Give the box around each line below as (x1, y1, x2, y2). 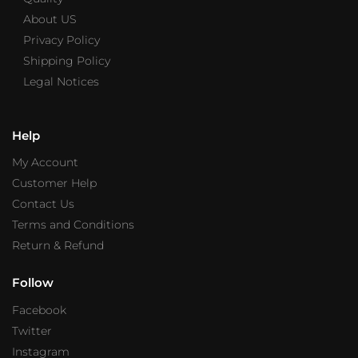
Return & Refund (12, 238, 104, 253)
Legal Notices (23, 74, 99, 89)
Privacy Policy (23, 32, 100, 47)
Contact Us (12, 197, 74, 212)
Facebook (12, 302, 66, 317)
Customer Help (12, 176, 97, 191)
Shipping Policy (23, 53, 110, 68)
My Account (12, 155, 78, 170)
